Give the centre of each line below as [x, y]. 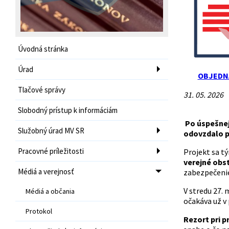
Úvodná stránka [43, 49]
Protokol [39, 211]
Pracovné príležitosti [51, 151]
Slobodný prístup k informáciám [68, 110]
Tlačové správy [42, 89]
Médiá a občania [50, 191]
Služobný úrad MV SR [51, 130]
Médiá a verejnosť [46, 171]
